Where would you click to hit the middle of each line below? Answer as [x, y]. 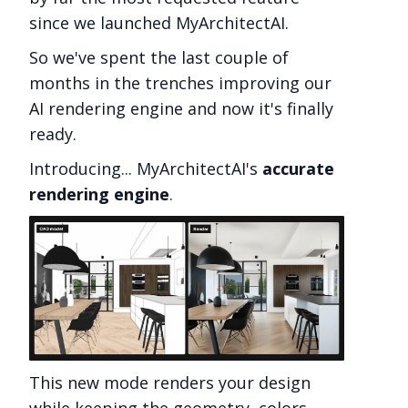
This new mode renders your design [170, 382]
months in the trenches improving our [180, 83]
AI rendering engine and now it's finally [181, 108]
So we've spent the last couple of [159, 57]
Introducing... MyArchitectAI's [146, 168]
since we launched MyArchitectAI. [159, 23]
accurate [298, 168]
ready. [53, 134]
